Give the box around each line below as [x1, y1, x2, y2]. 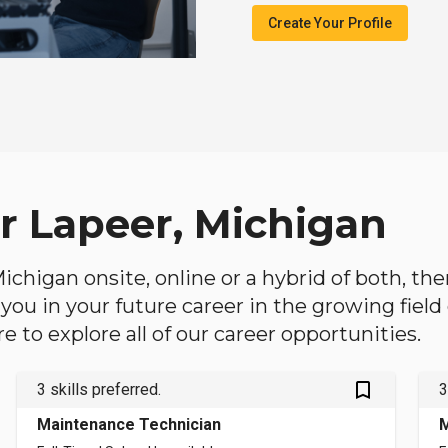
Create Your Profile [268, 15, 392, 32]
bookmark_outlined [350, 377, 399, 402]
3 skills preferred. [37, 380, 162, 400]
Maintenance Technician [37, 415, 222, 435]
